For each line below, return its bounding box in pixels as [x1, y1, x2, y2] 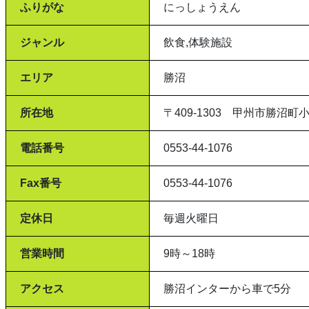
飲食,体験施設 [163, 37, 233, 48]
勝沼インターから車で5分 [163, 283, 292, 295]
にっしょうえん [163, 1, 241, 13]
